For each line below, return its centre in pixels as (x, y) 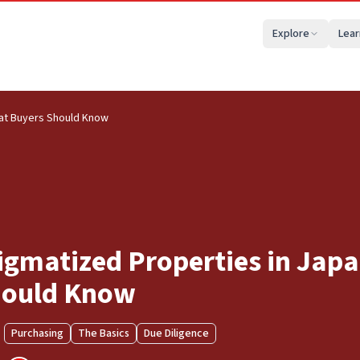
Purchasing (37, 333)
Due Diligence (176, 333)
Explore (291, 34)
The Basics (103, 333)
